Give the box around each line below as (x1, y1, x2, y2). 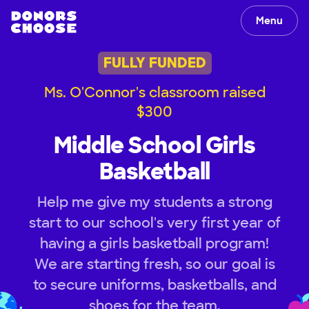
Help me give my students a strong (37, 192, 272, 211)
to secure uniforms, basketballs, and (32, 275, 277, 294)
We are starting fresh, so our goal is (34, 255, 275, 273)
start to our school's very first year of (28, 213, 281, 232)
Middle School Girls (53, 130, 256, 160)
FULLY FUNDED (103, 54, 206, 72)
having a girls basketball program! (40, 234, 269, 252)
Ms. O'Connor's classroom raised (43, 83, 266, 101)
